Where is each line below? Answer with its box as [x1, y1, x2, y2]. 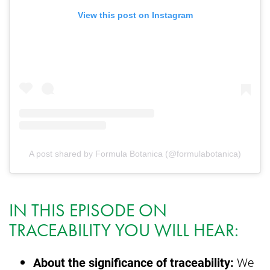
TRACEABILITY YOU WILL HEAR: [9, 219, 239, 242]
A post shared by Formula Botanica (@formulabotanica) [29, 149, 241, 159]
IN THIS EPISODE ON [9, 199, 167, 222]
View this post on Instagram [77, 10, 193, 20]
